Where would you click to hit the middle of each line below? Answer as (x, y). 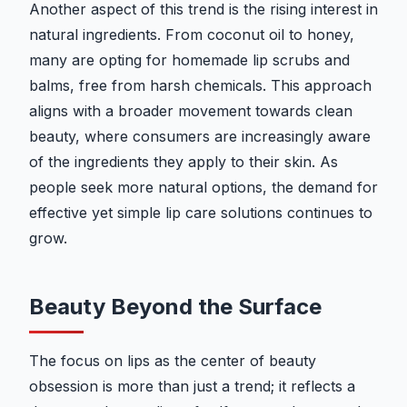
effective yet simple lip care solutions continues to (201, 213)
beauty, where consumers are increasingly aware (200, 137)
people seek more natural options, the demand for (203, 188)
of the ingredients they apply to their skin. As (184, 162)
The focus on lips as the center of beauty (173, 361)
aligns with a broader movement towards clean (191, 111)
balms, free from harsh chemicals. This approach (200, 86)
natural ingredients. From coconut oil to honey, (192, 35)
